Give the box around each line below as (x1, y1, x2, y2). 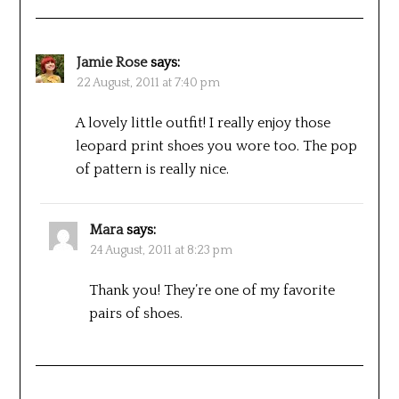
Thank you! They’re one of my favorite (88, 281, 335, 298)
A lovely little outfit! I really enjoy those (75, 114, 330, 131)
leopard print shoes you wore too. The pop (75, 137, 357, 154)
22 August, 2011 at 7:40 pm (76, 75, 220, 90)
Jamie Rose (76, 53, 147, 70)
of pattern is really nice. (75, 160, 229, 177)
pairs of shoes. (88, 305, 183, 322)
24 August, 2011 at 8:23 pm (89, 242, 232, 257)
